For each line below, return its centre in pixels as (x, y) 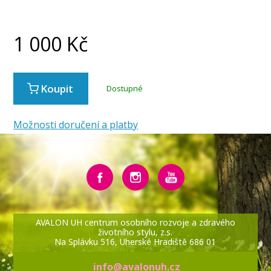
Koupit (57, 89)
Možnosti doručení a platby (76, 125)
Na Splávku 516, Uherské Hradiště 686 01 (135, 242)
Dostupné (125, 89)
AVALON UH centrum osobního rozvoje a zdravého (135, 223)
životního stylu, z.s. (135, 232)
